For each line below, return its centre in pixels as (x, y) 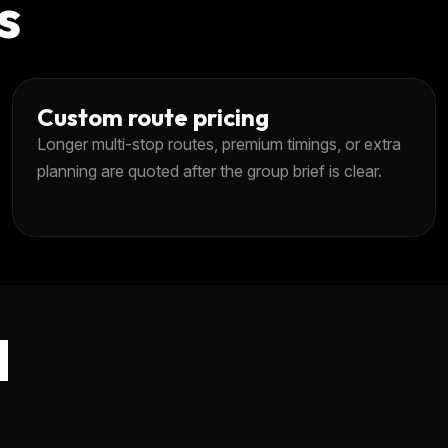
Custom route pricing (153, 116)
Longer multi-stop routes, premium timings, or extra (219, 143)
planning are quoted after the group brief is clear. (209, 170)
